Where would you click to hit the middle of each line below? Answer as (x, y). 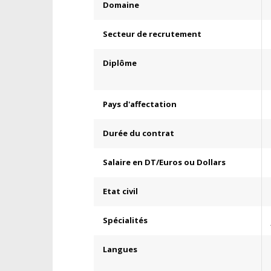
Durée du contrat (139, 133)
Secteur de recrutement (152, 34)
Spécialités (125, 220)
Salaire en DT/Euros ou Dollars (164, 162)
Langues (120, 249)
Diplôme (120, 63)
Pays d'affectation (140, 104)
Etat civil (120, 191)
